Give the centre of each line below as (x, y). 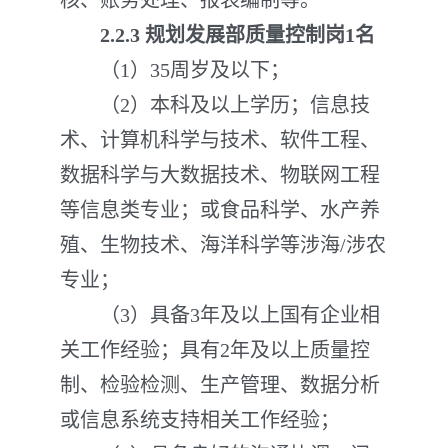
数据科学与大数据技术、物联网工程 (220, 175)
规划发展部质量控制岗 (245, 35)
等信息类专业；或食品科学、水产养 (220, 210)
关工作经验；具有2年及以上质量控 (215, 350)
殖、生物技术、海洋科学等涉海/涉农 (223, 245)
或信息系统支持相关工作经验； (200, 420)
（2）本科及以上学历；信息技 (215, 105)
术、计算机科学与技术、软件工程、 (220, 140)
